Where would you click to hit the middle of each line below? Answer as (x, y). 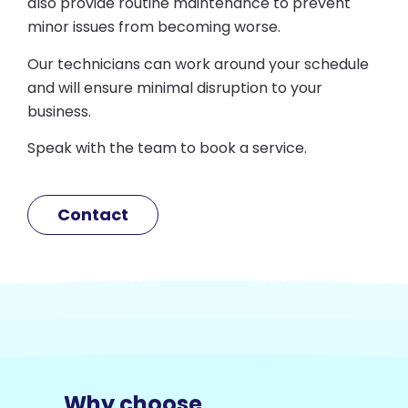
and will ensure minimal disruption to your (175, 87)
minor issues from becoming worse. (154, 27)
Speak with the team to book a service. (167, 148)
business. (59, 111)
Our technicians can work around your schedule (198, 64)
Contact (93, 215)
